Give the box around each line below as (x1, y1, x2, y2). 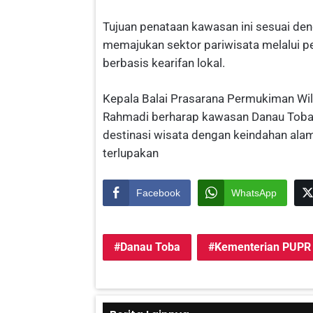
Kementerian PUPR (214, 240, 311, 254)
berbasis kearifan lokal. (103, 56, 225, 71)
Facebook (136, 187, 180, 199)
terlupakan (103, 146, 159, 161)
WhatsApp (231, 187, 277, 199)
